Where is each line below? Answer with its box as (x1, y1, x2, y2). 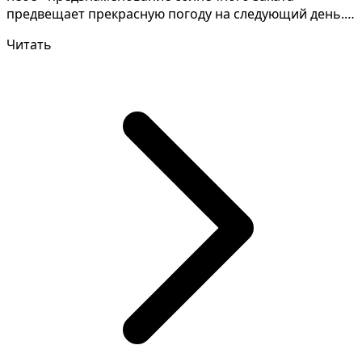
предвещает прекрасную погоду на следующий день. (6, 5, 344, 23)
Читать (6, 36, 52, 54)
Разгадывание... (6, 23, 106, 41)
